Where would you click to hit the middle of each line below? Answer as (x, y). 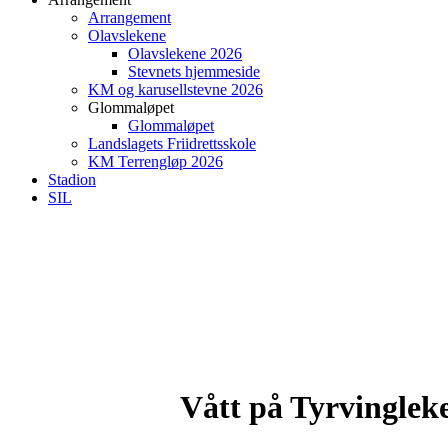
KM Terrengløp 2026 (155, 161)
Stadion (72, 179)
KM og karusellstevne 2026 (175, 89)
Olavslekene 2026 (185, 53)
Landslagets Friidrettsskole (172, 143)
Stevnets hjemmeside (194, 71)
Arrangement (129, 17)
